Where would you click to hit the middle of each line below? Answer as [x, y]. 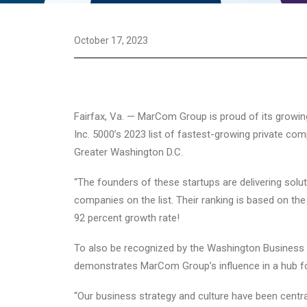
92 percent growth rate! [127, 218]
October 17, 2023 [111, 40]
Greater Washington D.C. [128, 152]
